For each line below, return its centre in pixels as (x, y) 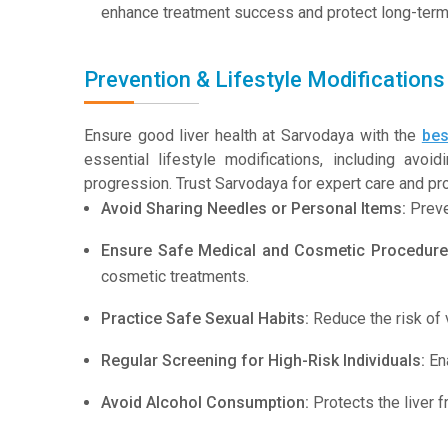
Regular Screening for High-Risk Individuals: (263, 360)
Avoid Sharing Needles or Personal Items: (253, 208)
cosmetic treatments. (175, 276)
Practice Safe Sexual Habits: (205, 318)
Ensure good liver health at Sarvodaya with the (253, 135)
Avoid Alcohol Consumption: (205, 402)
